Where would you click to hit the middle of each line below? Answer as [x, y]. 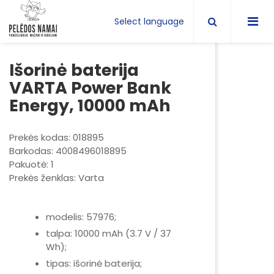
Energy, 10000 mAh [90, 106]
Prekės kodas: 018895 [57, 137]
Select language [149, 21]
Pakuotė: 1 [31, 164]
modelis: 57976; [81, 217]
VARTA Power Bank [90, 88]
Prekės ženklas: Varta [57, 178]
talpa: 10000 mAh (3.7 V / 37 [109, 233]
